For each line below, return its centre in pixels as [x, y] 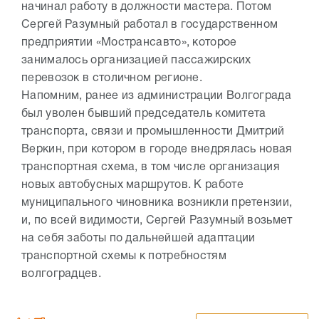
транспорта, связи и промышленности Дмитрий [153, 132]
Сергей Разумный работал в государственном [150, 25]
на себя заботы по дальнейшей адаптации [138, 239]
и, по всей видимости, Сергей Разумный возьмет [157, 221]
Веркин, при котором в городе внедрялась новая [157, 150]
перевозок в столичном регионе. [114, 78]
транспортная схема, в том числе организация [151, 167]
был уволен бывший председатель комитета [144, 114]
